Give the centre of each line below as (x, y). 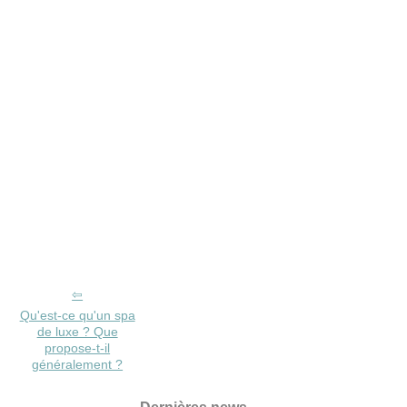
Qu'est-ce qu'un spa (77, 315)
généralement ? (78, 364)
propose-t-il (78, 348)
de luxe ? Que (77, 332)
